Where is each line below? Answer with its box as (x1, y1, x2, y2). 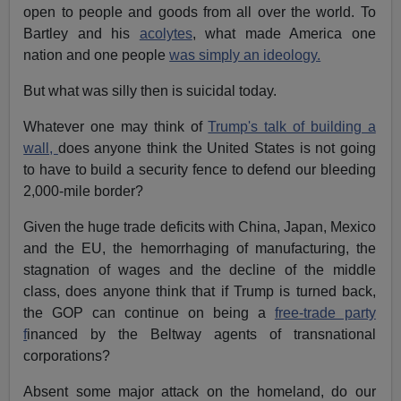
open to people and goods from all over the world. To (23, 4, 376, 21)
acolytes (139, 26, 192, 42)
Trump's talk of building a (208, 119, 376, 135)
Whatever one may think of (23, 119, 209, 135)
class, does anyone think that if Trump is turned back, (23, 284, 376, 300)
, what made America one (192, 26, 376, 42)
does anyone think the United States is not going (57, 141, 376, 157)
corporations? (23, 348, 111, 364)
